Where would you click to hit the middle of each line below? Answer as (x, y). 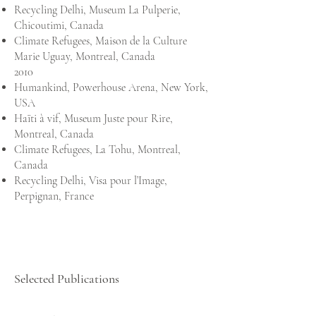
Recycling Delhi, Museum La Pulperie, (97, 10)
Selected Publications (67, 279)
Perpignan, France (54, 196)
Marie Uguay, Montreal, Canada (85, 56)
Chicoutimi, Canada (59, 25)
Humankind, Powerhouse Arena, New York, (111, 87)
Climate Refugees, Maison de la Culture (101, 41)
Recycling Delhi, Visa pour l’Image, (91, 181)
